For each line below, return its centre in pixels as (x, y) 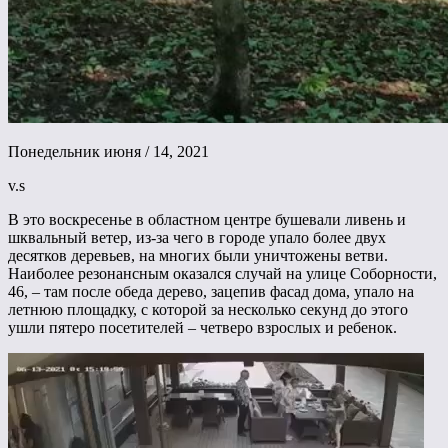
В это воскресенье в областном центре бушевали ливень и (207, 220)
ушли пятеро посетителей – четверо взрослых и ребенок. (202, 328)
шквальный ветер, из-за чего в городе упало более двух (197, 238)
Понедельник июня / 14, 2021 (108, 152)
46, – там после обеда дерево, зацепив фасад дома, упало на (211, 292)
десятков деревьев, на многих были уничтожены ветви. (198, 256)
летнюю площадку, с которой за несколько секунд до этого (208, 310)
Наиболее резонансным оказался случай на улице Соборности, (222, 274)
